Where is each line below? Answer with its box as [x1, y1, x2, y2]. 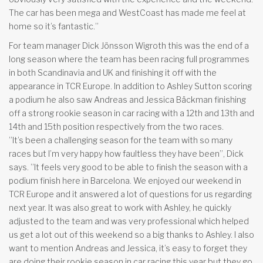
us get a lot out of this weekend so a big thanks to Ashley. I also [9, 230, 254, 240]
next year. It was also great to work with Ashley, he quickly [9, 203, 231, 213]
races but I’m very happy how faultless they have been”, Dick [9, 149, 244, 159]
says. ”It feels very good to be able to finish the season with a [9, 162, 248, 173]
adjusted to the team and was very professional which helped [9, 216, 249, 227]
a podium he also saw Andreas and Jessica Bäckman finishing [9, 95, 246, 105]
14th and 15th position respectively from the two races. [9, 122, 224, 132]
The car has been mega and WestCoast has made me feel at [9, 8, 246, 18]
